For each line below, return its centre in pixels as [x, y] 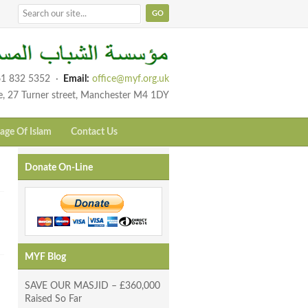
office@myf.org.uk [131, 79]
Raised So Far [53, 299]
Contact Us [94, 132]
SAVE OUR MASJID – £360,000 [92, 286]
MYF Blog [45, 257]
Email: [76, 79]
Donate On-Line [59, 168]
